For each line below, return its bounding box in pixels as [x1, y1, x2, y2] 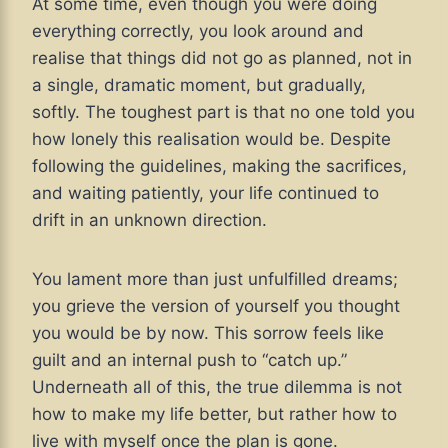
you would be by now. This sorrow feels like [32, 323, 384, 344]
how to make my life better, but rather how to [32, 404, 397, 425]
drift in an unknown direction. [32, 210, 267, 231]
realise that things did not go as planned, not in [32, 48, 412, 69]
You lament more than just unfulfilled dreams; [32, 269, 398, 290]
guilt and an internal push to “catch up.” [32, 350, 347, 371]
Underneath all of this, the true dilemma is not [32, 377, 402, 398]
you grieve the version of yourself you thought [32, 296, 400, 317]
